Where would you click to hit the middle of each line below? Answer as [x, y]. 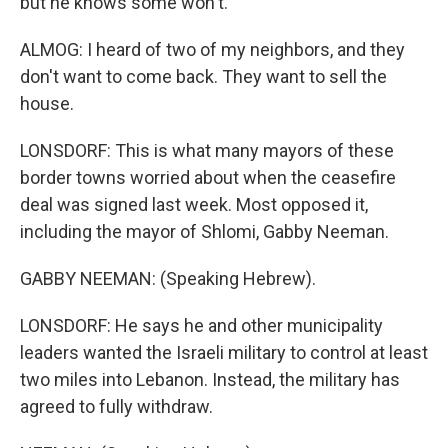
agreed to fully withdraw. [116, 406]
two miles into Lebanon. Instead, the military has [210, 379]
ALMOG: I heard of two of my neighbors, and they [212, 49]
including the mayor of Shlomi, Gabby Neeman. [204, 231]
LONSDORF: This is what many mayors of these [207, 150]
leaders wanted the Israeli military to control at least [224, 352]
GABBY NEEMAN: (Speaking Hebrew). [168, 278]
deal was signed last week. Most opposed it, [194, 204]
